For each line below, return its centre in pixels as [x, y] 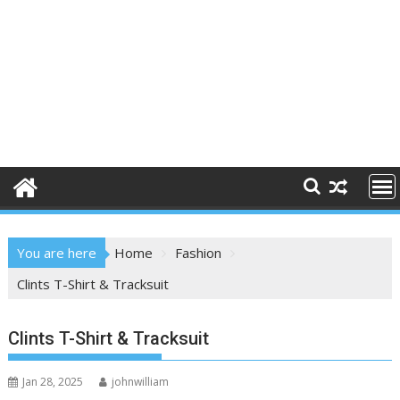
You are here [57, 253]
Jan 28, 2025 [53, 382]
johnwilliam [141, 382]
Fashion [199, 253]
